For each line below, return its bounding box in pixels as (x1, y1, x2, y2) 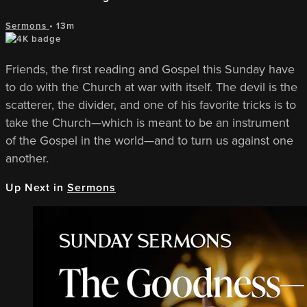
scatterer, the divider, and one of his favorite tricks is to (5, 96, 296, 114)
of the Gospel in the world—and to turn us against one (5, 132, 293, 150)
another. (5, 149, 49, 168)
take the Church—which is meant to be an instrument (5, 114, 289, 132)
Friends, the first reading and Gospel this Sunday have (5, 60, 295, 79)
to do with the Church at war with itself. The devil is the (5, 78, 297, 97)
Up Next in (5, 180, 67, 196)
